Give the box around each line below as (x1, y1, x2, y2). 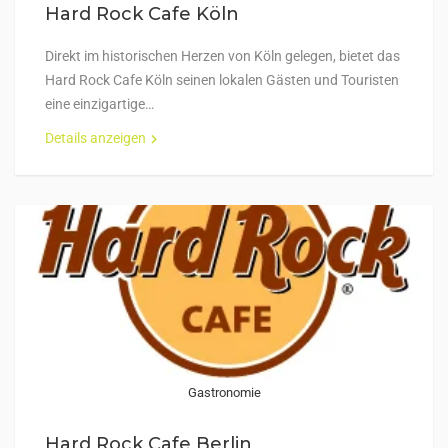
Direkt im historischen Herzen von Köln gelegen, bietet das (45, 48, 400, 64)
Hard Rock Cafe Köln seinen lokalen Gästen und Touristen (45, 72, 399, 88)
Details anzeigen (45, 130, 146, 146)
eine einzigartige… (45, 96, 154, 112)
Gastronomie (187, 385, 261, 400)
